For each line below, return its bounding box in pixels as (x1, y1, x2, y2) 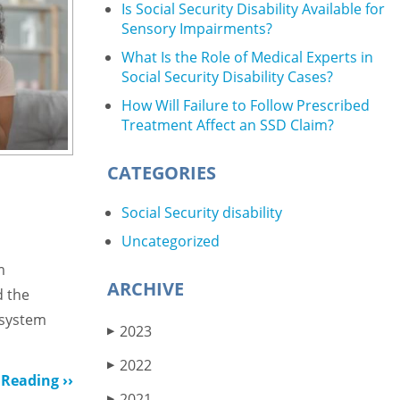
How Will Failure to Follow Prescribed (121, 96, 370, 115)
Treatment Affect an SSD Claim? (121, 115, 334, 135)
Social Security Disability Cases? (121, 67, 333, 87)
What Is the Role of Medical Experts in (121, 47, 373, 67)
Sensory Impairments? (121, 19, 272, 38)
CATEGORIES (107, 161, 216, 185)
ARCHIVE (107, 277, 184, 301)
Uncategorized (121, 231, 220, 251)
